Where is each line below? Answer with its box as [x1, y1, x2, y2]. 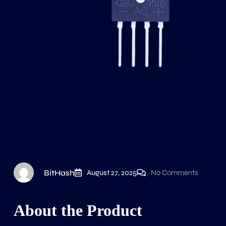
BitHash [44, 167, 75, 178]
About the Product [14, 201, 142, 219]
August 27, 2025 [87, 168, 137, 177]
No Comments [151, 168, 198, 177]
